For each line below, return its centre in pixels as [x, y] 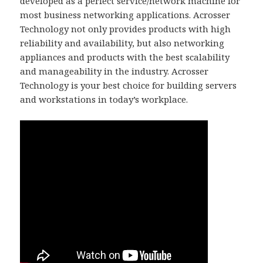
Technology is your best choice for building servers [129, 85]
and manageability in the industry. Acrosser [114, 71]
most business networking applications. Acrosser [125, 14]
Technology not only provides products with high [126, 28]
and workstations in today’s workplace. [104, 99]
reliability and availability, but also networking [122, 43]
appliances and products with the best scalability [125, 57]
